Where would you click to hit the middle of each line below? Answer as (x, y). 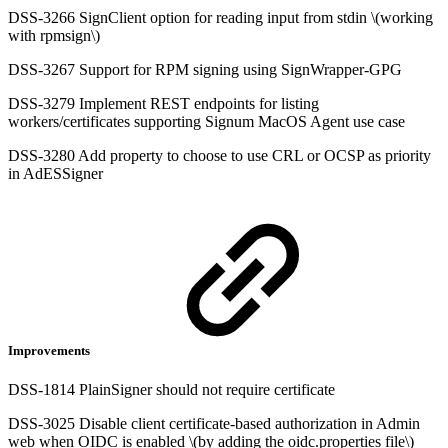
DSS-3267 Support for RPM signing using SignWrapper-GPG (205, 69)
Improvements (50, 351)
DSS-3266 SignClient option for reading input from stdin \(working (220, 17)
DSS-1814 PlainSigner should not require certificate (171, 390)
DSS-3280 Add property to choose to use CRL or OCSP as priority (219, 155)
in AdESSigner (55, 173)
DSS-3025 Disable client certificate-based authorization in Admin (214, 424)
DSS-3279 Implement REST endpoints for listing (163, 103)
